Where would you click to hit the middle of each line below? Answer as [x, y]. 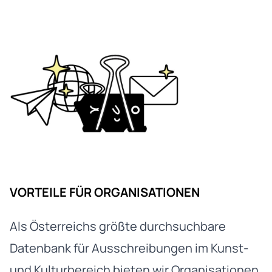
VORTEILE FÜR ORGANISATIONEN [105, 192]
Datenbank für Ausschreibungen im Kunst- [129, 248]
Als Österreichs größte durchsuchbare [118, 226]
